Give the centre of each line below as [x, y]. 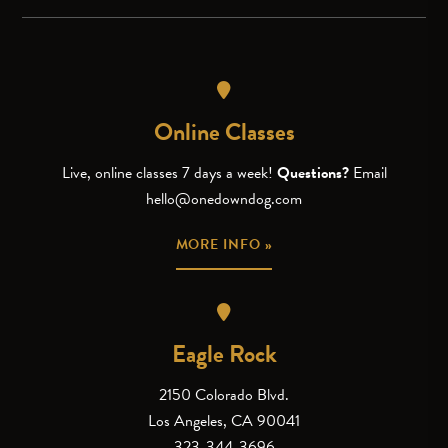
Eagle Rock [224, 354]
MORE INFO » [224, 245]
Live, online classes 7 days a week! [169, 173]
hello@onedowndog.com [224, 199]
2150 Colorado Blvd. [224, 395]
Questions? [314, 173]
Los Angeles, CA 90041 [224, 421]
